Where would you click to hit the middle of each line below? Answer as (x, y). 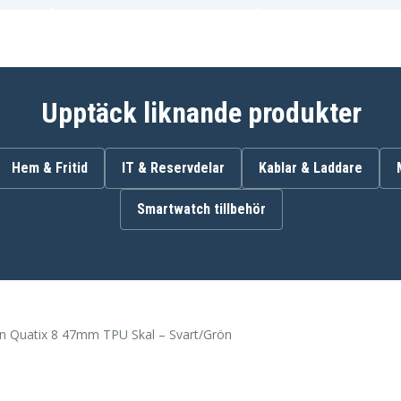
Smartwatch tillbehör (201, 209)
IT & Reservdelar (173, 168)
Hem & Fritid (49, 168)
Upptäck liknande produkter (201, 113)
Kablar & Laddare (310, 168)
